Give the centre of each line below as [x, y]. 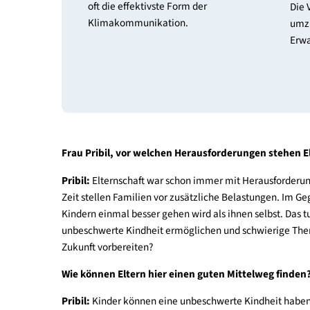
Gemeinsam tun [155, 26]
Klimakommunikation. [154, 94]
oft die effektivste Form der [164, 75]
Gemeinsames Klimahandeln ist [175, 57]
